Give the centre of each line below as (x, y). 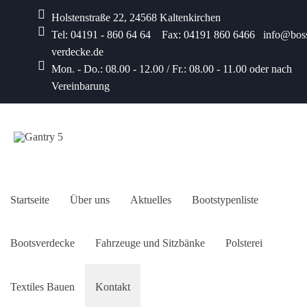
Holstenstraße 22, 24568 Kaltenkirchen (136, 17)
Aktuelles (151, 199)
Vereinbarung (81, 86)
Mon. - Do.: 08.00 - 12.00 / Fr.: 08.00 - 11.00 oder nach (172, 69)
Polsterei (244, 243)
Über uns (90, 199)
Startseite (30, 199)
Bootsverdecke (42, 243)
